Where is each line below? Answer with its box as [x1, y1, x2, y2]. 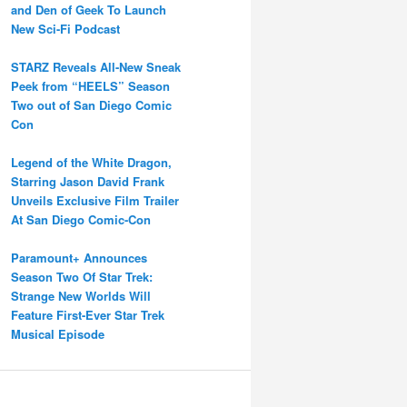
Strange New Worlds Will [11, 286, 151, 304]
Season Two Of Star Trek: [11, 267, 153, 285]
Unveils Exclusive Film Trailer [11, 191, 179, 209]
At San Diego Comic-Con [11, 210, 151, 228]
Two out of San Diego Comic [11, 95, 172, 114]
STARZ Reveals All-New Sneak [11, 57, 181, 75]
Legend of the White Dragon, [11, 153, 172, 171]
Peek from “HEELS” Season [11, 76, 170, 94]
